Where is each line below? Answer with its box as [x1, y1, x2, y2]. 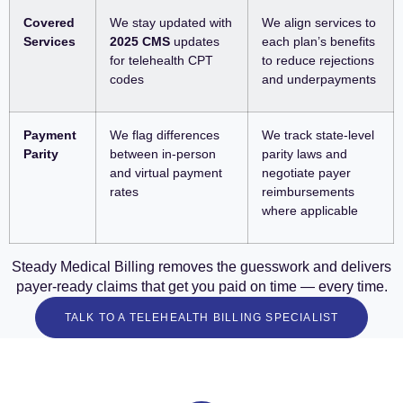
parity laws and [262, 147, 347, 162]
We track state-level [262, 128, 374, 143]
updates [170, 34, 219, 49]
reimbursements [262, 184, 354, 200]
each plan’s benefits [262, 34, 375, 49]
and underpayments [262, 72, 376, 87]
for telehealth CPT [110, 53, 213, 68]
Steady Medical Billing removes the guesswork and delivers [12, 259, 391, 275]
